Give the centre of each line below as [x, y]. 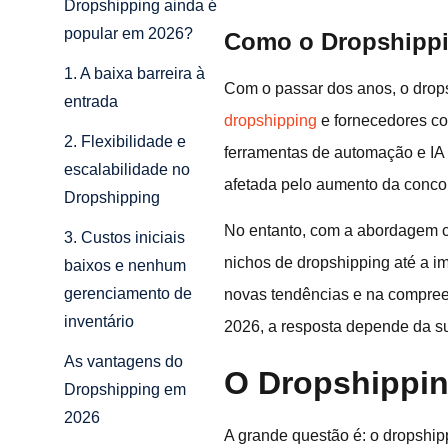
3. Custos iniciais [124, 238]
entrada [91, 102]
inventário [99, 322]
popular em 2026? [128, 34]
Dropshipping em [125, 390]
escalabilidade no [127, 170]
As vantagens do [123, 362]
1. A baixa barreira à [134, 74]
